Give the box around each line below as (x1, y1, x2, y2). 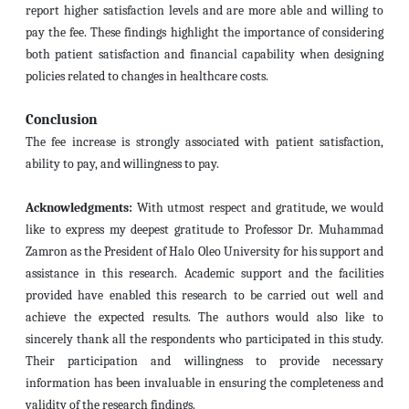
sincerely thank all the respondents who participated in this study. (26, 331, 383, 347)
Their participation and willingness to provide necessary (26, 353, 383, 369)
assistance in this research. (26, 266, 178, 281)
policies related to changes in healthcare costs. (26, 68, 268, 84)
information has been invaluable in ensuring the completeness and (26, 375, 383, 391)
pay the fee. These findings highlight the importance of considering (26, 25, 383, 40)
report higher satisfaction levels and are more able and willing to (26, 3, 383, 18)
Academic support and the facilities (184, 266, 383, 281)
